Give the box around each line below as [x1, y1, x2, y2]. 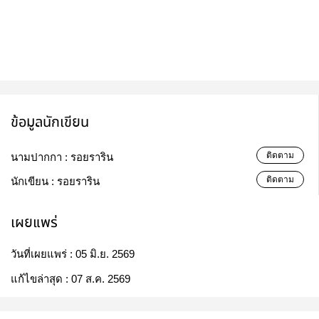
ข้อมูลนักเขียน [11, 111, 89, 134]
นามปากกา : [11, 151, 70, 164]
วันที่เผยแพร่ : [11, 248, 75, 261]
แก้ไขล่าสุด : [11, 273, 71, 286]
